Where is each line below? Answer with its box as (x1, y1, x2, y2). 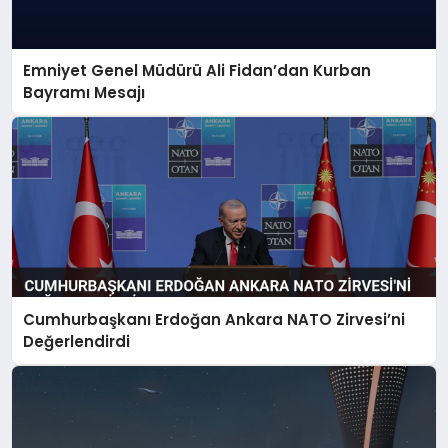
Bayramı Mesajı (23, 82, 146, 104)
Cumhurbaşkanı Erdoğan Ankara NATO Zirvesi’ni (23, 308, 406, 330)
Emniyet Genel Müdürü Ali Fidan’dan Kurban (23, 60, 372, 82)
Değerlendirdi (23, 330, 131, 352)
